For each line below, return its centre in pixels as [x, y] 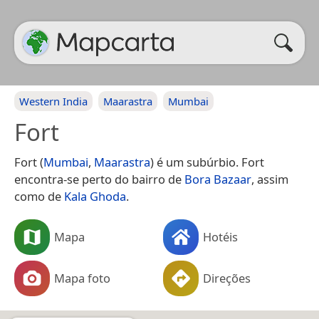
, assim [270, 179]
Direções [227, 278]
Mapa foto [82, 278]
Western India [53, 101]
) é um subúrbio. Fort [207, 162]
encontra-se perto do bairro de [99, 179]
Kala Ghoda [95, 196]
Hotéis [220, 236]
